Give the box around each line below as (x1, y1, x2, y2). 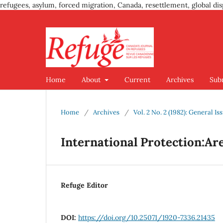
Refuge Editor (61, 180, 108, 190)
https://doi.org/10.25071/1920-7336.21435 (78, 213, 215, 222)
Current (124, 75, 150, 84)
